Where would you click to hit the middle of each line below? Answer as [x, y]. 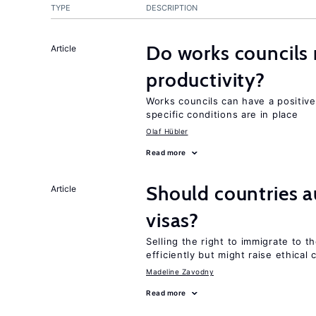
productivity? [206, 80]
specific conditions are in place [222, 114]
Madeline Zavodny [180, 272]
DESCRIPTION [172, 8]
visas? [173, 220]
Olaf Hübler [167, 131]
